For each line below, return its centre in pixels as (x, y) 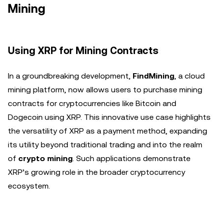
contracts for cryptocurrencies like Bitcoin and (92, 103)
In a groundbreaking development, (70, 76)
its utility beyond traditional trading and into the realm (105, 145)
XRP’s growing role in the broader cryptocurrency (96, 172)
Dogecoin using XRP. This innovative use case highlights (109, 117)
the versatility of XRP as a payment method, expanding (108, 131)
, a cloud (190, 76)
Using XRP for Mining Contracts (83, 51)
